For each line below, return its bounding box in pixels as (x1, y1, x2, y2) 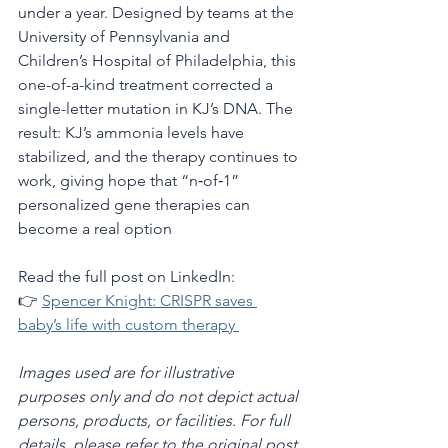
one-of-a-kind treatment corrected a (18, 75, 277, 94)
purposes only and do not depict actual (18, 387, 302, 406)
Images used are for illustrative (18, 363, 238, 382)
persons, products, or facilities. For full (18, 411, 294, 430)
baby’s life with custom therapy (18, 315, 239, 334)
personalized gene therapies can (18, 195, 254, 214)
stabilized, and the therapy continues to (18, 147, 302, 166)
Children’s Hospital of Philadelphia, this (18, 51, 300, 70)
